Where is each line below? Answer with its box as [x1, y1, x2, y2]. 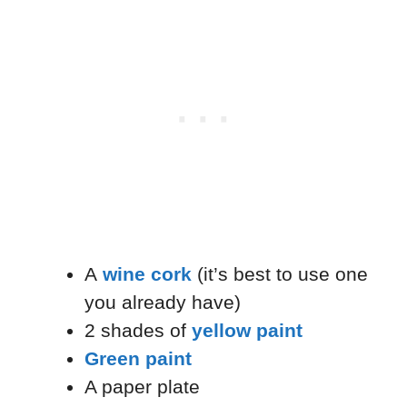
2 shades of [84, 320, 192, 342]
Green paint [84, 348, 192, 370]
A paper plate [84, 376, 200, 398]
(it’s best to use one [192, 263, 368, 285]
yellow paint [192, 320, 303, 342]
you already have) [84, 292, 241, 313]
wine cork [103, 263, 192, 285]
